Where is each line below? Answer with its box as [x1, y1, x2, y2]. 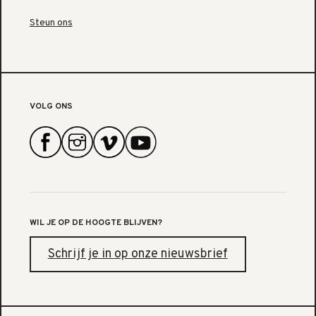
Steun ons [29, 17, 73, 30]
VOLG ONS [29, 101, 73, 113]
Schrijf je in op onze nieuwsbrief [47, 246, 228, 263]
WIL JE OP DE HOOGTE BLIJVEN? [29, 217, 162, 229]
